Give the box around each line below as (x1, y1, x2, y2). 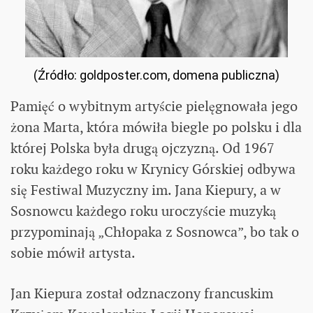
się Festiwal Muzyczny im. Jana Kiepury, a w (10, 180, 281, 199)
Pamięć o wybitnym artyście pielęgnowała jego (10, 96, 298, 115)
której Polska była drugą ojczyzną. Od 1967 (10, 138, 275, 157)
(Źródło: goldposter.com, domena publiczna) (34, 67, 279, 82)
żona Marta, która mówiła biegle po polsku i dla (10, 117, 302, 136)
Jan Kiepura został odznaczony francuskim (10, 284, 273, 303)
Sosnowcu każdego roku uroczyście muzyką (10, 201, 276, 220)
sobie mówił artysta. (10, 243, 136, 262)
